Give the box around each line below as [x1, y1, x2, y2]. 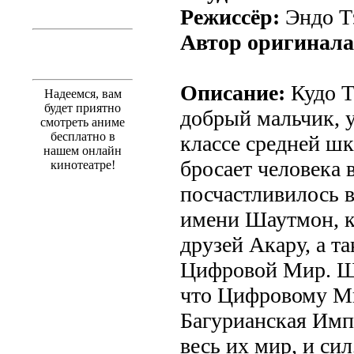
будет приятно [44, 100, 121, 115]
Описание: [180, 80, 285, 105]
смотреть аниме [40, 115, 125, 129]
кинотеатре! [50, 157, 115, 171]
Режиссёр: [180, 4, 280, 29]
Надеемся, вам [43, 86, 122, 100]
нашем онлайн [43, 143, 122, 157]
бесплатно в [50, 129, 115, 143]
